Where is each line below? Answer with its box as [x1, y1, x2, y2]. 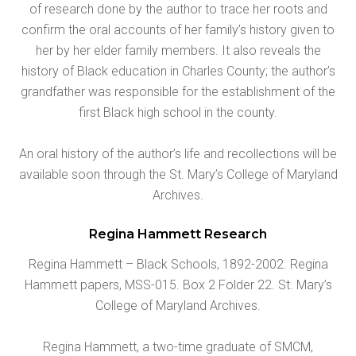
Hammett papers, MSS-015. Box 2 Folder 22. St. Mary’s [24, 277, 332, 292]
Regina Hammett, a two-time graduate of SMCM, [43, 339, 313, 354]
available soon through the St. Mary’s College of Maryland [18, 166, 338, 182]
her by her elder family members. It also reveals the [35, 42, 321, 58]
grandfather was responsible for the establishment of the [21, 83, 335, 99]
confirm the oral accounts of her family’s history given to [21, 21, 335, 37]
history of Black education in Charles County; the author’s [21, 63, 335, 79]
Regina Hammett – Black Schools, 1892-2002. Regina [28, 256, 328, 272]
